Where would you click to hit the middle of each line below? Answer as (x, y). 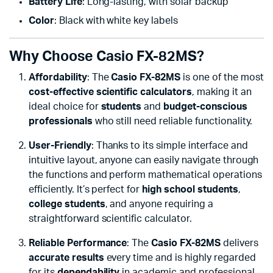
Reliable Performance (78, 243)
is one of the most (222, 78)
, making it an (222, 92)
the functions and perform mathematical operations (145, 175)
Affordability (58, 78)
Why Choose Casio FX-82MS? (107, 57)
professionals (61, 122)
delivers (239, 243)
